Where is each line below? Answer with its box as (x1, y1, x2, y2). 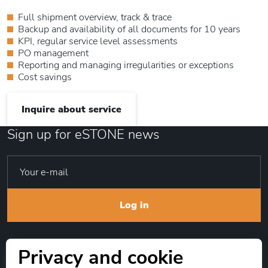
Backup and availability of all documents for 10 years (18, 23, 240, 36)
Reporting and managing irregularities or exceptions (18, 59, 234, 72)
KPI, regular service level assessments (18, 35, 178, 48)
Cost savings (18, 71, 72, 84)
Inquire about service (22, 103, 121, 117)
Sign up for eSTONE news (7, 126, 160, 144)
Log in (119, 199, 149, 212)
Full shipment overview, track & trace (18, 11, 172, 25)
